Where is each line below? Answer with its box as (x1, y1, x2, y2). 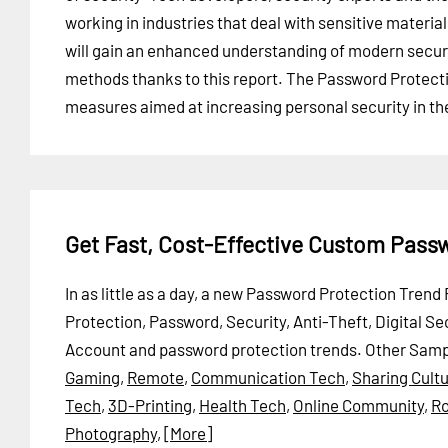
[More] (164, 422, 212, 443)
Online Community (293, 394, 424, 415)
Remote (127, 366, 184, 387)
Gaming (65, 366, 120, 387)
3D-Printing (108, 394, 192, 415)
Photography (65, 422, 157, 443)
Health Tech (199, 394, 286, 415)
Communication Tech (191, 366, 345, 387)
